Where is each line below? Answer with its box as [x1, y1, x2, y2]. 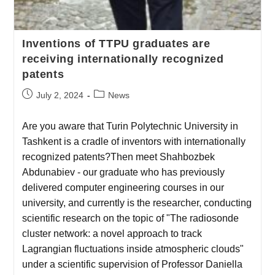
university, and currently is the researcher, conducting [21, 197, 252, 208]
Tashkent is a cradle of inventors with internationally [21, 136, 246, 147]
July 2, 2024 [36, 90, 83, 100]
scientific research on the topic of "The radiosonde [21, 212, 239, 223]
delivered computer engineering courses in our [21, 182, 224, 193]
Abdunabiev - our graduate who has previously [21, 166, 225, 177]
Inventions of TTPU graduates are [21, 37, 211, 50]
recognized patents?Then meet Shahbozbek [21, 151, 215, 162]
